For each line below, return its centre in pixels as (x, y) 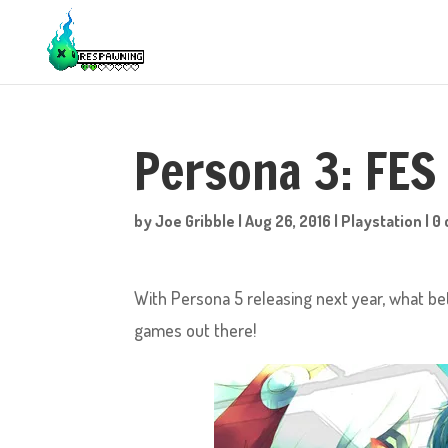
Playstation (382, 221)
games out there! (195, 330)
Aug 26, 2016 (288, 221)
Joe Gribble (195, 221)
